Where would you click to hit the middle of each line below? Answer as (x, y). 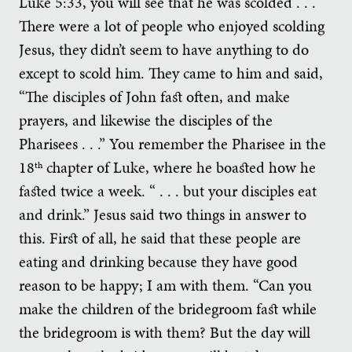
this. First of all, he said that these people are (160, 238)
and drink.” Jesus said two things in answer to (163, 215)
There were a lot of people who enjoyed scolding (172, 26)
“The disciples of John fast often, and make (154, 97)
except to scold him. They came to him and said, (171, 73)
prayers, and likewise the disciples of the (146, 121)
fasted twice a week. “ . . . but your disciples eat (168, 191)
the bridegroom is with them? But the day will (165, 333)
